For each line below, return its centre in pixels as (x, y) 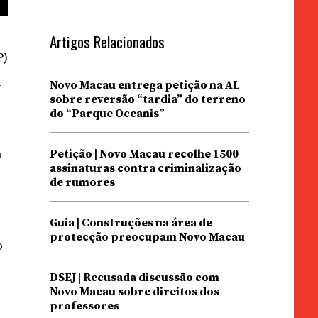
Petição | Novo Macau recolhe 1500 (144, 154)
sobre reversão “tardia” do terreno (147, 99)
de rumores (82, 182)
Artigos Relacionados (107, 42)
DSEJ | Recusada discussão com (134, 278)
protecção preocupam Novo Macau (147, 237)
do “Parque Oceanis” (107, 114)
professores (84, 306)
